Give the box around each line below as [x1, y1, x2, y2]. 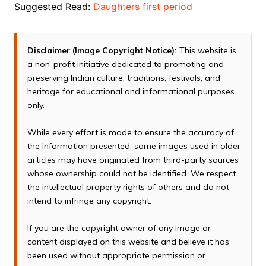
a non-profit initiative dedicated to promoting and [27, 59, 224, 70]
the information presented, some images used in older [27, 141, 240, 152]
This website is [176, 45, 236, 56]
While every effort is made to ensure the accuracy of [27, 127, 234, 138]
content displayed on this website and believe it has [27, 236, 229, 248]
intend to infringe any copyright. [27, 195, 151, 207]
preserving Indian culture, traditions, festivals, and [27, 72, 220, 84]
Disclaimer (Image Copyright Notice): [27, 45, 177, 56]
